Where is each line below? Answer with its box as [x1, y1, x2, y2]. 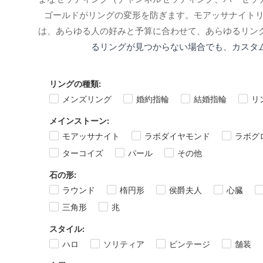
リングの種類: [49, 78, 101, 89]
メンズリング [62, 93, 112, 104]
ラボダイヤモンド [144, 130, 210, 141]
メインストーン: [49, 115, 109, 126]
